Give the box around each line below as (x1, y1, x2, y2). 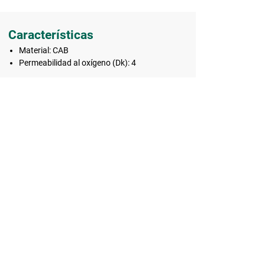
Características (8, 28, 93, 43)
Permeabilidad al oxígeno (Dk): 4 (18, 58, 136, 68)
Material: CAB (18, 46, 69, 56)
